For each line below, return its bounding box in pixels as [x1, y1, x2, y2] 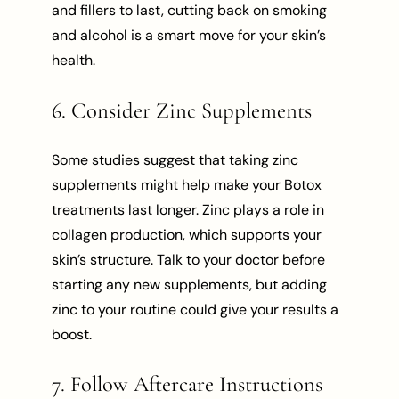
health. [52, 51, 96, 70]
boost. [52, 324, 93, 344]
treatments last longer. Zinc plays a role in [52, 199, 325, 219]
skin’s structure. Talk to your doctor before [52, 249, 326, 269]
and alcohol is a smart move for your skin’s [52, 26, 327, 45]
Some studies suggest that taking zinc [52, 150, 299, 169]
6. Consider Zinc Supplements [52, 97, 313, 125]
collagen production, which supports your [52, 224, 322, 244]
